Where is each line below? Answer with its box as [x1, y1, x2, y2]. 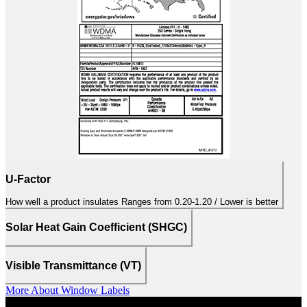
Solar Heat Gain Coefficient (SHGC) [5, 221, 187, 234]
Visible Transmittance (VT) [5, 259, 141, 271]
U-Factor [5, 173, 51, 186]
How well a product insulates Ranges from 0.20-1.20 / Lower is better [121, 196, 278, 207]
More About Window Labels [5, 284, 130, 297]
